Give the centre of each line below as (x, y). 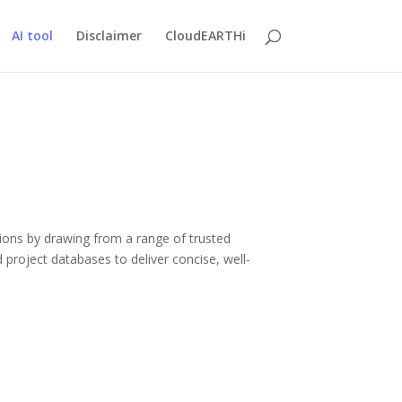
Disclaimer (109, 35)
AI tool (32, 35)
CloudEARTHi (205, 35)
